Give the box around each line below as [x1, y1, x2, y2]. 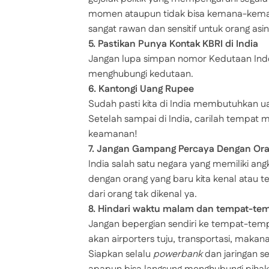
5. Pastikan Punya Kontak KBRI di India [88, 37, 258, 52]
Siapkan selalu [88, 247, 153, 262]
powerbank [153, 247, 202, 262]
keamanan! [88, 127, 138, 142]
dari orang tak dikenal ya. [88, 187, 197, 202]
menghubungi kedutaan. [88, 67, 193, 82]
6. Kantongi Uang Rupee [88, 82, 194, 97]
